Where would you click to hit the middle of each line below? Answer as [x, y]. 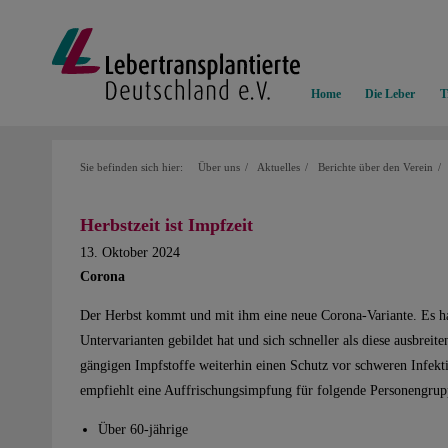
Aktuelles [278, 168]
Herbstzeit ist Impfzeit [166, 224]
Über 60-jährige [142, 430]
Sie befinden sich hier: [131, 168]
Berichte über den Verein [375, 168]
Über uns [218, 168]
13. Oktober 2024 [130, 252]
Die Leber [390, 94]
